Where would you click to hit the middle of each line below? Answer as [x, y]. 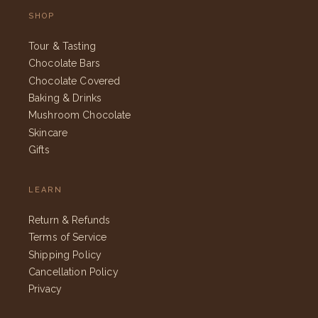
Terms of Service [68, 237]
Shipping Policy [65, 254]
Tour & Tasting [62, 46]
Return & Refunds [70, 220]
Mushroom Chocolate [80, 115]
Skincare [48, 132]
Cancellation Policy [73, 272]
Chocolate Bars [64, 64]
